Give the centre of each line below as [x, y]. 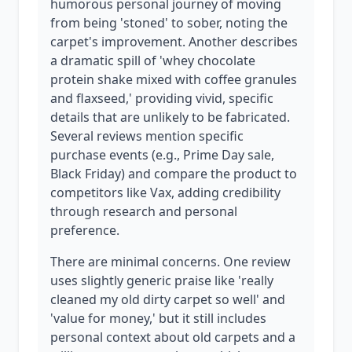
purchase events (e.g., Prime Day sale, [162, 155]
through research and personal [144, 211]
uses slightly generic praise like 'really [162, 280]
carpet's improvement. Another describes [174, 42]
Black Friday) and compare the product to [174, 174]
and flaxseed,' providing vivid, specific [162, 98]
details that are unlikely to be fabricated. [170, 117]
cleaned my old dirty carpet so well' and [168, 299]
